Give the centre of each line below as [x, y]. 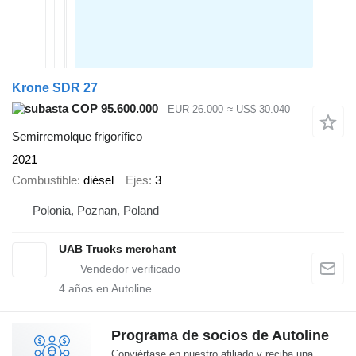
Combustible [44, 180]
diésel [99, 180]
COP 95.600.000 [113, 109]
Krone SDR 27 [55, 88]
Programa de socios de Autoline [220, 335]
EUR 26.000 [195, 110]
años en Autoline [108, 288]
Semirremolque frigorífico [77, 136]
